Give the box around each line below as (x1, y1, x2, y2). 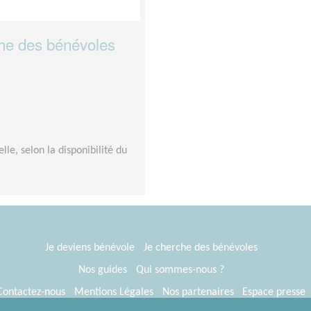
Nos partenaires (162, 287, 234, 299)
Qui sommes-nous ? (135, 264, 224, 276)
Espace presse (242, 287, 306, 299)
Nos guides (78, 264, 127, 276)
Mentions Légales (74, 287, 153, 299)
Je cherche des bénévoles (143, 242, 258, 254)
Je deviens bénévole (44, 242, 135, 254)
